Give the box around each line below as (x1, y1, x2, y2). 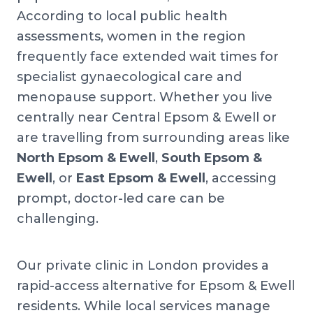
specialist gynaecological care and (17, 68, 242, 85)
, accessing (205, 170, 277, 186)
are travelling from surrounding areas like (17, 129, 290, 145)
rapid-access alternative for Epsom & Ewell (17, 277, 295, 293)
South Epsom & (161, 150, 262, 166)
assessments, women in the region (17, 28, 246, 44)
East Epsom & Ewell (76, 170, 205, 186)
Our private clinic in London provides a (17, 257, 269, 273)
